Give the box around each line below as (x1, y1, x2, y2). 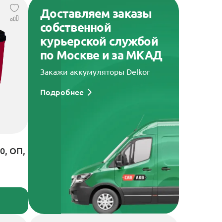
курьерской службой (40, 35, 159, 48)
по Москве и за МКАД (40, 49, 163, 62)
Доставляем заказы (40, 7, 152, 20)
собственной (40, 21, 111, 34)
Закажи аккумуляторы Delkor (40, 67, 150, 76)
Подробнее (40, 88, 84, 97)
